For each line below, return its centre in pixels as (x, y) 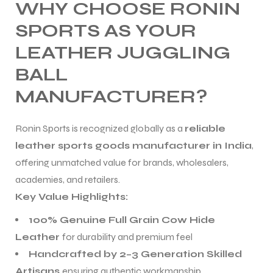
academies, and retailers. (68, 179)
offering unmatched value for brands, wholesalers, (122, 162)
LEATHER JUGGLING (123, 52)
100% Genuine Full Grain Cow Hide (122, 219)
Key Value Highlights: (72, 196)
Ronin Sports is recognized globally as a (100, 128)
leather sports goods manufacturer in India (133, 145)
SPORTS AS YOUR (106, 30)
